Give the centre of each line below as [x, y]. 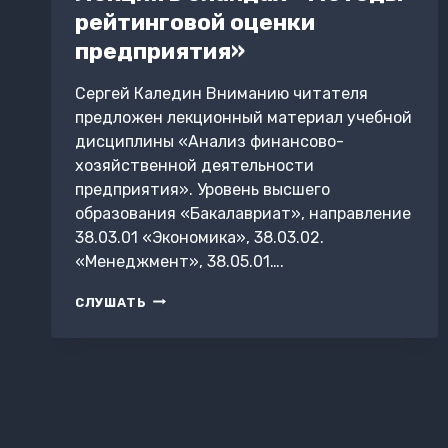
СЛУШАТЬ [111, 302]
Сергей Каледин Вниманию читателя [221, 93]
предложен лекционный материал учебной [243, 117]
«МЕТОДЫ [183, 356]
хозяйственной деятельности [194, 165]
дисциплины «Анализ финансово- [209, 141]
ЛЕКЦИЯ [177, 299]
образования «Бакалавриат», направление [243, 213]
